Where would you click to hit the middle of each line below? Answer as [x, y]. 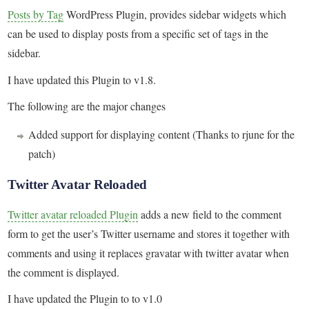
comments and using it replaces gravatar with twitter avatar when [149, 252]
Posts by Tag [36, 14]
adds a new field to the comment [210, 214]
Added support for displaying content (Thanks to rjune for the [162, 134]
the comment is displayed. [64, 272]
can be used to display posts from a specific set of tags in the [138, 34]
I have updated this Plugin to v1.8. [82, 79]
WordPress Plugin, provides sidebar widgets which [175, 14]
